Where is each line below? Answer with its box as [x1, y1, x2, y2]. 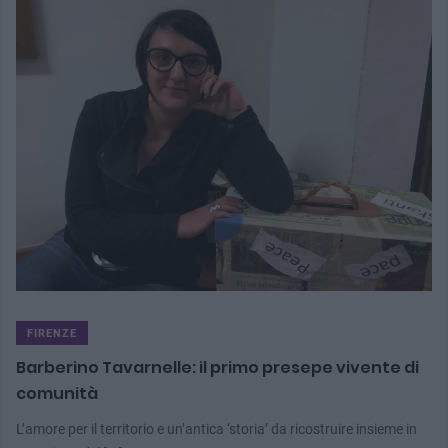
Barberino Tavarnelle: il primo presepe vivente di [16, 356, 419, 380]
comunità [16, 382, 98, 406]
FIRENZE [27, 327, 77, 341]
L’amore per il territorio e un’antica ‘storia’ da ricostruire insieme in [16, 421, 417, 438]
